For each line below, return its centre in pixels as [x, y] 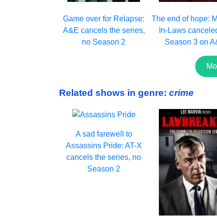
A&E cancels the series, [104, 31]
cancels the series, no [104, 157]
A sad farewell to [104, 134]
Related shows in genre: [114, 93]
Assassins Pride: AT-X [104, 145]
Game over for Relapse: [104, 19]
